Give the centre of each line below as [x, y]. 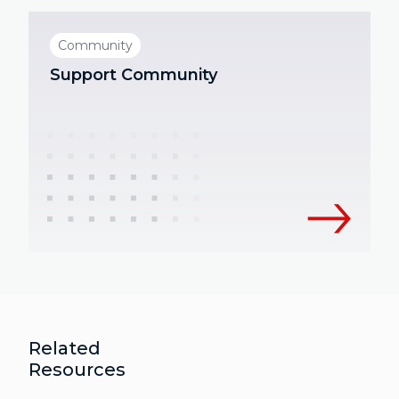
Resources [77, 370]
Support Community [134, 75]
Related [65, 349]
